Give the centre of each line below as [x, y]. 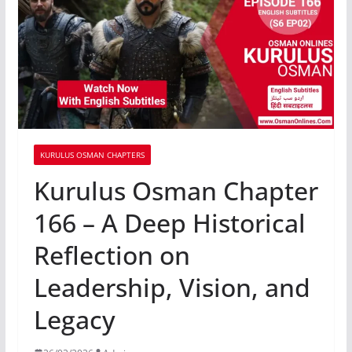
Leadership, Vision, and [172, 287]
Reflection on [112, 255]
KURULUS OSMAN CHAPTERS [92, 154]
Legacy [74, 319]
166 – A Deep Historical [169, 222]
